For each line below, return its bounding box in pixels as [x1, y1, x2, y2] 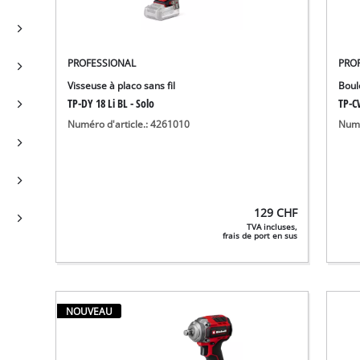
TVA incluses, [247, 221, 298, 232]
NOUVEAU [66, 305, 113, 317]
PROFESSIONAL [67, 57, 137, 70]
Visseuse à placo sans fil [67, 80, 176, 92]
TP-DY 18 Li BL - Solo [67, 96, 155, 112]
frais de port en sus [223, 230, 298, 241]
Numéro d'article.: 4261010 [67, 118, 190, 131]
